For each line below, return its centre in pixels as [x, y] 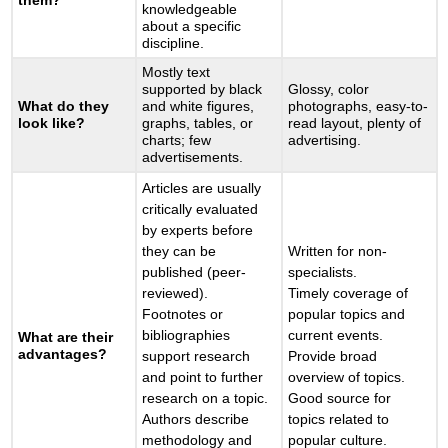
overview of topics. [347, 377]
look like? [52, 123]
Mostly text [176, 72]
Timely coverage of [348, 293]
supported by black [202, 89]
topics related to [339, 419]
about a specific [192, 26]
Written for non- [338, 251]
